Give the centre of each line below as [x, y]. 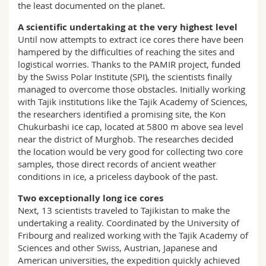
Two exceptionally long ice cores [91, 198]
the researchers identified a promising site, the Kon [122, 114]
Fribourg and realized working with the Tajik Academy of [133, 235]
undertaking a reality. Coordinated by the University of [129, 223]
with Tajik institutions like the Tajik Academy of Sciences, [133, 102]
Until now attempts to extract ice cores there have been [131, 39]
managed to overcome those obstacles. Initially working [132, 89]
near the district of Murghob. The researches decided [126, 139]
